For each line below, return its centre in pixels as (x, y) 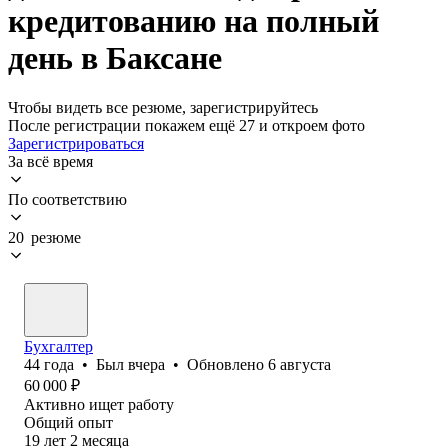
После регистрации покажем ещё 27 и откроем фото (186, 125)
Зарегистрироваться (76, 143)
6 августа (299, 364)
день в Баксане (115, 58)
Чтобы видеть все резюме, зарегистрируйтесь (163, 107)
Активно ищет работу (99, 404)
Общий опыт (68, 422)
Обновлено (227, 364)
